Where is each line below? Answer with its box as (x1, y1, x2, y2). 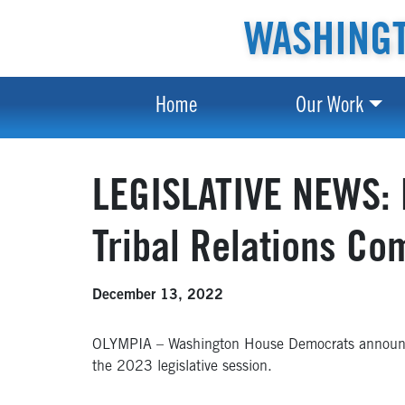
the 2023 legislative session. (92, 360, 272, 374)
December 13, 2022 (92, 288, 223, 303)
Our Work (296, 97, 364, 118)
